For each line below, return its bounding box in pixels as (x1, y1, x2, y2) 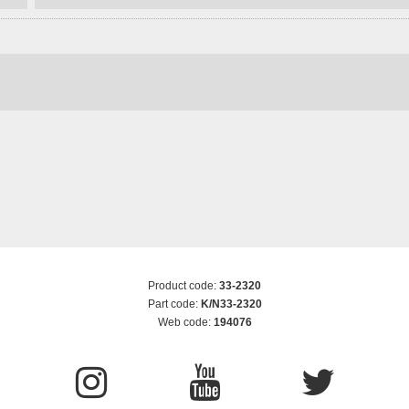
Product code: (148, 278, 219, 292)
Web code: (157, 315, 214, 329)
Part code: (147, 297, 201, 310)
